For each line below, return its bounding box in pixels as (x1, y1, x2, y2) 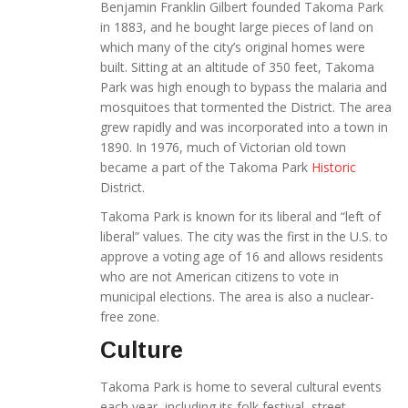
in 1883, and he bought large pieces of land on (100, 18, 373, 36)
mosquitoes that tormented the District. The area (100, 98, 392, 117)
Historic (311, 158, 356, 177)
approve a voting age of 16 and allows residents (100, 248, 383, 266)
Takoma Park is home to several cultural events (100, 378, 382, 396)
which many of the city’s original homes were (100, 38, 365, 56)
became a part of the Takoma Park (100, 158, 311, 177)
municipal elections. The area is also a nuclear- (100, 288, 374, 306)
